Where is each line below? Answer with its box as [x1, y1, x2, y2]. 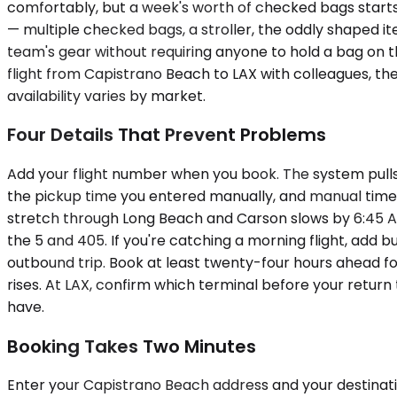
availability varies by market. [7, 85, 206, 106]
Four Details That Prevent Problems [7, 122, 326, 148]
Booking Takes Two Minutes [7, 333, 256, 359]
